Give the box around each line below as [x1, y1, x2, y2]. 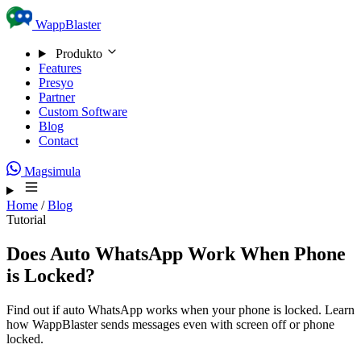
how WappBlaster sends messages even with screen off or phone [6, 317, 334, 331]
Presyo [39, 76, 73, 89]
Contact [39, 134, 78, 147]
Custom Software [39, 105, 127, 118]
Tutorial [6, 213, 46, 226]
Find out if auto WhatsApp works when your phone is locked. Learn [6, 302, 355, 317]
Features [39, 61, 81, 75]
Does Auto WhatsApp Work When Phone [6, 243, 346, 264]
